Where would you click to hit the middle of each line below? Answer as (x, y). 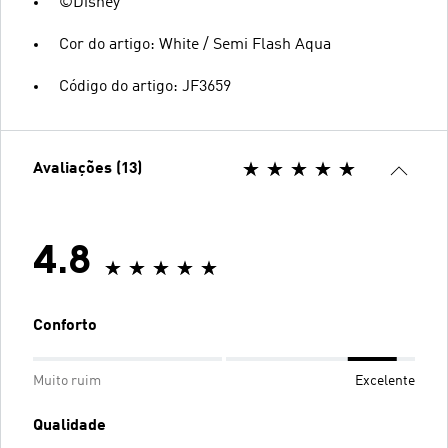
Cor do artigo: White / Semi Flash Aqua (195, 44)
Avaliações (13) (87, 168)
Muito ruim (67, 380)
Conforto (65, 325)
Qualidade (69, 425)
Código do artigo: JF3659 (145, 86)
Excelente (385, 380)
